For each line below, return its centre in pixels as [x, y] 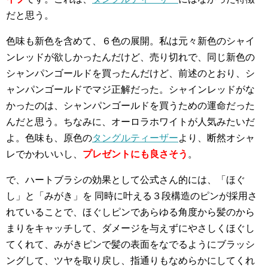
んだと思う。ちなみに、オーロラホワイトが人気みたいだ [130, 122]
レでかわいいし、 [44, 154]
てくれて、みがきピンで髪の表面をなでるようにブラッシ [130, 244]
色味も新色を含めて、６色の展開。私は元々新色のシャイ [130, 41]
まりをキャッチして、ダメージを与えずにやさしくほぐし [130, 228]
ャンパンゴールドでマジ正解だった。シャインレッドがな [130, 89]
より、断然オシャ [217, 138]
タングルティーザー [135, 138]
